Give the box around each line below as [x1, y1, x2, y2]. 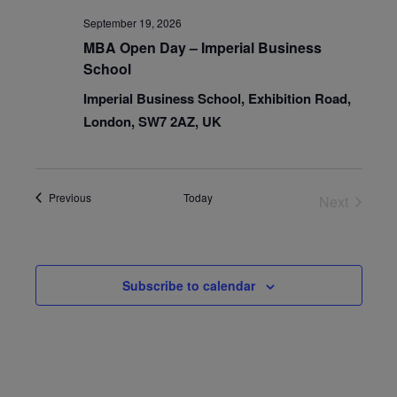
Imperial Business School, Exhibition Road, [82, 89, 351, 108]
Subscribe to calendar [122, 276, 255, 294]
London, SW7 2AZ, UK [82, 112, 222, 131]
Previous [48, 190, 91, 205]
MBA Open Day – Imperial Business [82, 37, 322, 58]
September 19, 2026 [82, 15, 182, 30]
